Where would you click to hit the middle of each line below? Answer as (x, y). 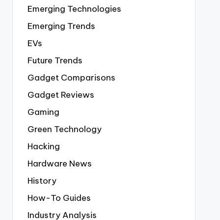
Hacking (43, 146)
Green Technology (64, 129)
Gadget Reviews (61, 95)
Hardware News (59, 164)
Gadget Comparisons (71, 78)
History (42, 181)
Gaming (43, 112)
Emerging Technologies (74, 9)
